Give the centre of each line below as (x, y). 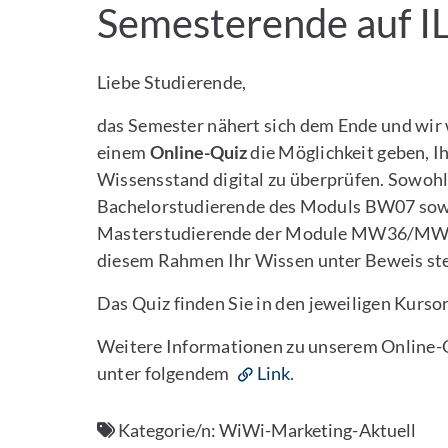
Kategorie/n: (167, 430)
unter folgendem (165, 373)
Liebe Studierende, (172, 82)
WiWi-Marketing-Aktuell (317, 430)
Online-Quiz (198, 152)
